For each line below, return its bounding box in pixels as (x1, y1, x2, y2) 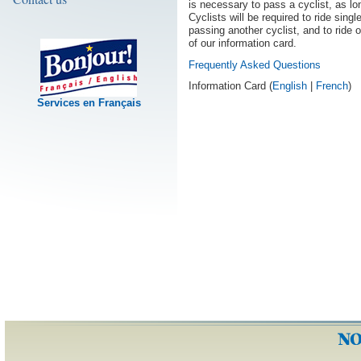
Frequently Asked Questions (189, 58, 321, 71)
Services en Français (36, 97, 141, 109)
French (316, 80, 348, 92)
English (272, 80, 307, 92)
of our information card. (189, 37, 297, 49)
